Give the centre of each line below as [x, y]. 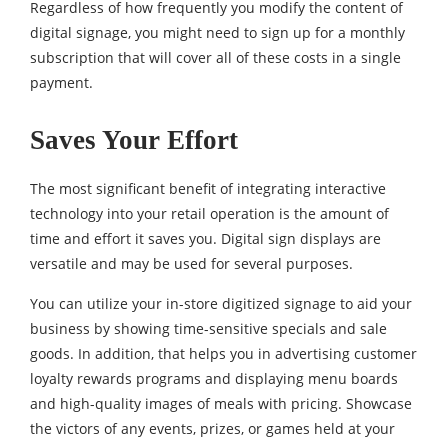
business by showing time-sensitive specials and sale [208, 328]
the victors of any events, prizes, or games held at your [212, 428]
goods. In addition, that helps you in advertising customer [223, 353]
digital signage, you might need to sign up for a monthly [217, 32]
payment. [61, 82]
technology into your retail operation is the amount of [209, 213]
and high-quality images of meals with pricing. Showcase [221, 403]
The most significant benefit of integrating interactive [208, 188]
